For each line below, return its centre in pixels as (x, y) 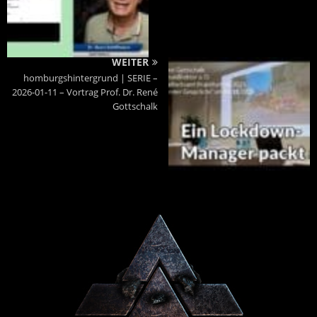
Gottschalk (135, 106)
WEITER (130, 62)
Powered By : (158, 290)
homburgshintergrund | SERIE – (91, 78)
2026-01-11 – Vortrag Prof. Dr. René (85, 92)
